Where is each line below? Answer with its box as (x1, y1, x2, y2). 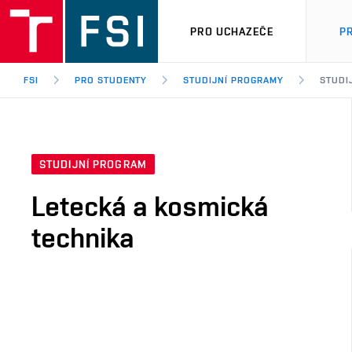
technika (31, 221, 134, 255)
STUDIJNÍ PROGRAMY (183, 75, 284, 86)
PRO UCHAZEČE (190, 24, 273, 38)
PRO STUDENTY (74, 75, 148, 86)
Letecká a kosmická (31, 189, 269, 223)
